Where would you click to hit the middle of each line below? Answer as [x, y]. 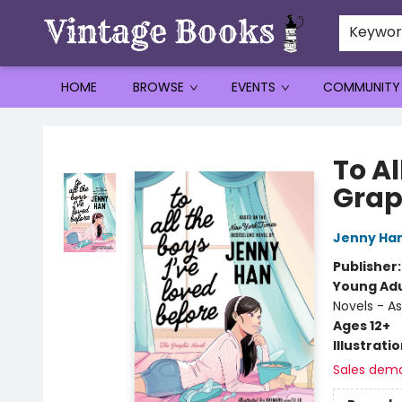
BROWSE [158, 87]
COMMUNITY [362, 87]
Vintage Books [57, 125]
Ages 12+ [361, 326]
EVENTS [253, 87]
